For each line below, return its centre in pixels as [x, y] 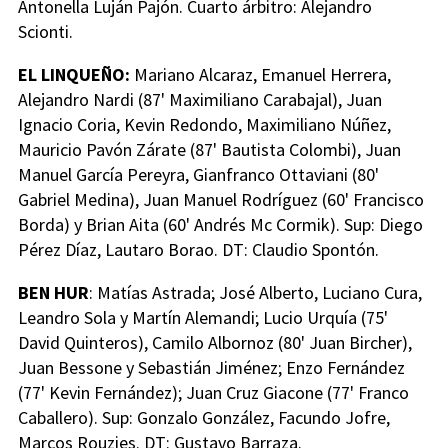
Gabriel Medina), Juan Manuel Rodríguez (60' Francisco [221, 200]
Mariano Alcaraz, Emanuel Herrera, [260, 75]
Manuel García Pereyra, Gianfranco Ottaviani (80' [198, 175]
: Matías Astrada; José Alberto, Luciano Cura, [255, 293]
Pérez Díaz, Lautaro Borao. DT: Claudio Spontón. [198, 250]
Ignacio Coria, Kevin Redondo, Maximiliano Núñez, [204, 125]
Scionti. [45, 32]
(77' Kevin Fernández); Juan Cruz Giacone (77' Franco [213, 393]
